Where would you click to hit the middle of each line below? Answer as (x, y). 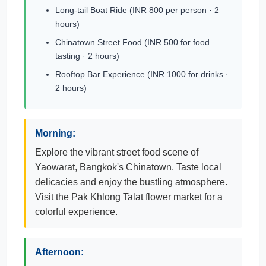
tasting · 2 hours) (87, 56)
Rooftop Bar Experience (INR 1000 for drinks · (142, 74)
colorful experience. (76, 212)
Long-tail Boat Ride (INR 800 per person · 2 (137, 10)
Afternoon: (59, 252)
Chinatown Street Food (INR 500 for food (132, 42)
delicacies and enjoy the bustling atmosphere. (131, 182)
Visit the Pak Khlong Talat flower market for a (129, 197)
